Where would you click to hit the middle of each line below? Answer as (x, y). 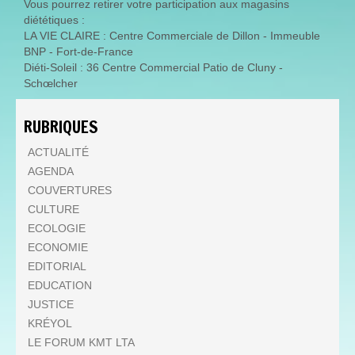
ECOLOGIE (57, 228)
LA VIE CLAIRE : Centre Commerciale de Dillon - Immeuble (172, 35)
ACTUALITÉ (58, 152)
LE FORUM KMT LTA (81, 342)
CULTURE (53, 209)
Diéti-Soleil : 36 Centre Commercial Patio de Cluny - (153, 67)
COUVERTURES (70, 190)
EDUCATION (60, 285)
